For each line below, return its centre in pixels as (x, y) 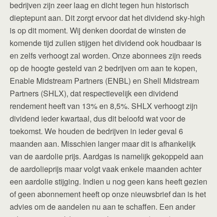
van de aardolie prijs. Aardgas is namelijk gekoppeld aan (107, 156)
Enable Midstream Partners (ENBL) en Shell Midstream (104, 80)
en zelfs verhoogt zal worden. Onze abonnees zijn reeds (106, 55)
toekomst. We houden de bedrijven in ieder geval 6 (96, 131)
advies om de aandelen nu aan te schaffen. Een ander (102, 206)
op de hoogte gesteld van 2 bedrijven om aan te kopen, (103, 68)
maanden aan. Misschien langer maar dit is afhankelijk (103, 143)
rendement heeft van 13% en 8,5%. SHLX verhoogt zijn (104, 106)
